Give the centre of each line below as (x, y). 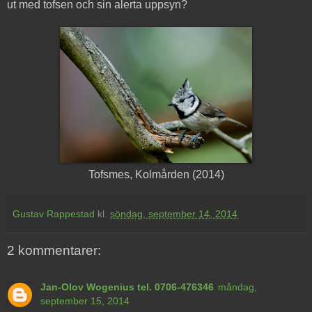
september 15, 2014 (85, 301)
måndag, (237, 287)
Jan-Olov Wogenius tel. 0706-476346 (127, 287)
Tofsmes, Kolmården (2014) (156, 175)
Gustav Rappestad (54, 214)
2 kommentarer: (54, 251)
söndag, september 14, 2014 (174, 214)
